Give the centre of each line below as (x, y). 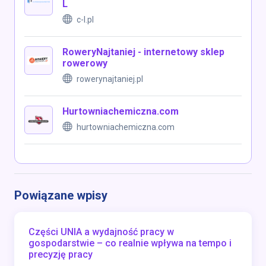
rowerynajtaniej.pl (110, 79)
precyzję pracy (61, 255)
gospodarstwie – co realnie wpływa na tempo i (130, 243)
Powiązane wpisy (61, 196)
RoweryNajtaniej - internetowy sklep (143, 52)
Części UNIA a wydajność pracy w (101, 232)
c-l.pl (85, 20)
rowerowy (85, 64)
